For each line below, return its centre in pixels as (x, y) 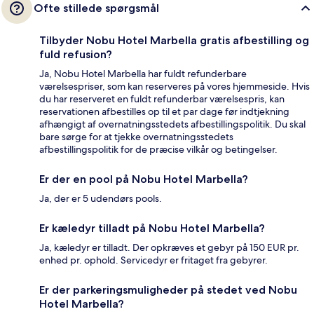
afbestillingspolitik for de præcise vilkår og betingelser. (158, 149)
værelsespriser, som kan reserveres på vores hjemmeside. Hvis (175, 86)
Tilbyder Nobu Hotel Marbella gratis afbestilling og (174, 40)
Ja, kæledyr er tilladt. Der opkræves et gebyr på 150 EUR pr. (169, 247)
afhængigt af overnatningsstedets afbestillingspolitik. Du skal (172, 124)
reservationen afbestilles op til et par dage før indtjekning (164, 111)
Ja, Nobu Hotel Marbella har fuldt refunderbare (143, 73)
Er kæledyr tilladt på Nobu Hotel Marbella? (152, 228)
